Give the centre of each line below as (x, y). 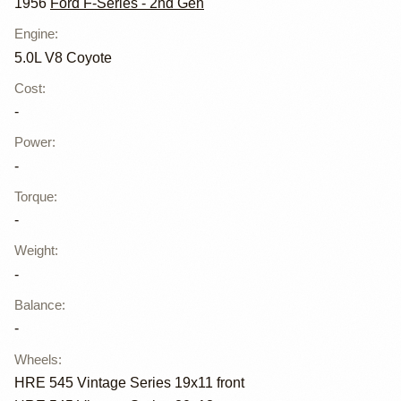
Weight (34, 251)
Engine (34, 34)
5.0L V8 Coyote (63, 57)
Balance (38, 305)
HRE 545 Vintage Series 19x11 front (129, 382)
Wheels (36, 359)
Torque (34, 196)
